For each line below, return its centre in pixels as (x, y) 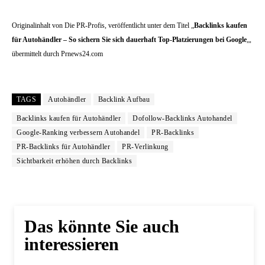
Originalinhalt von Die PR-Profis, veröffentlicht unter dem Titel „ (103, 25)
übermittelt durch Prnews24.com (57, 54)
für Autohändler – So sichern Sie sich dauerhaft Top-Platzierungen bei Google (129, 40)
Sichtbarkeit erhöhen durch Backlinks (74, 161)
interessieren (72, 244)
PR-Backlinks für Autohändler (63, 147)
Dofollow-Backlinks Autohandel (182, 118)
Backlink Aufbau (124, 99)
